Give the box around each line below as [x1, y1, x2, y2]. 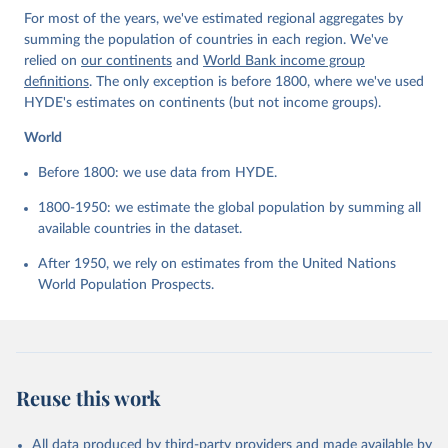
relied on [24, 53, 81, 68]
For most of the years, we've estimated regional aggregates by [24, 11, 403, 26]
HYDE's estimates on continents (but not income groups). [24, 95, 381, 110]
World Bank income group [203, 53, 365, 68]
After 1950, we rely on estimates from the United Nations [38, 256, 396, 271]
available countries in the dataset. [38, 221, 242, 236]
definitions [24, 74, 89, 89]
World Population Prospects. [38, 277, 214, 292]
